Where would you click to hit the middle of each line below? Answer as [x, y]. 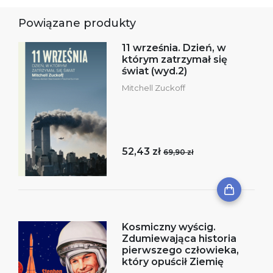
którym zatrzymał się [175, 59]
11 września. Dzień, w [174, 48]
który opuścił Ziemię [173, 261]
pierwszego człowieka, [180, 250]
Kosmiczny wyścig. [169, 227]
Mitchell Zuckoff [154, 87]
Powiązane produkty [77, 23]
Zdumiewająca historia [179, 238]
